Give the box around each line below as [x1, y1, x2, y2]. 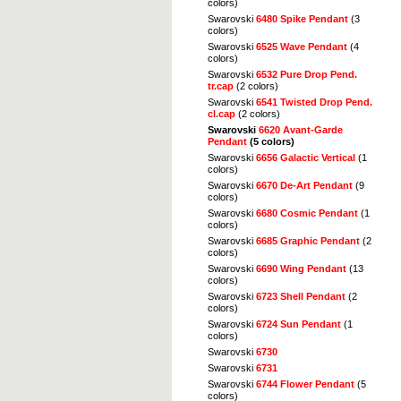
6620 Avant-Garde [259, 124, 343, 135]
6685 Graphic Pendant [256, 235, 360, 246]
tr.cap [208, 80, 234, 91]
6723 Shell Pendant [256, 290, 346, 302]
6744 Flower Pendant [256, 378, 354, 389]
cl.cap [208, 107, 235, 119]
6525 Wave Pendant [256, 40, 347, 52]
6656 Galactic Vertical [256, 151, 355, 163]
